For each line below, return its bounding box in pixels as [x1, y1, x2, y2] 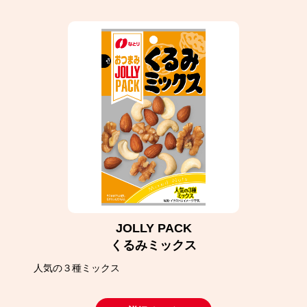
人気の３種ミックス [34, 262, 120, 273]
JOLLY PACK [115, 221, 192, 235]
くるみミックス [110, 238, 197, 252]
